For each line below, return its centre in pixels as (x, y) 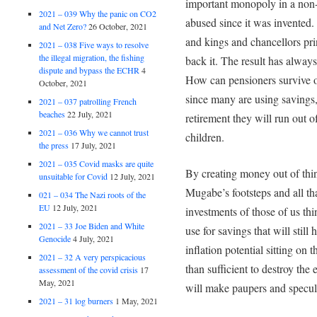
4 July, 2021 (94, 238)
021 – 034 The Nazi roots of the (93, 194)
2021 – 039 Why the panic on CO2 (98, 13)
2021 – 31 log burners (76, 300)
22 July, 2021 (90, 114)
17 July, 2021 (94, 145)
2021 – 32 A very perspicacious (93, 257)
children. (204, 137)
